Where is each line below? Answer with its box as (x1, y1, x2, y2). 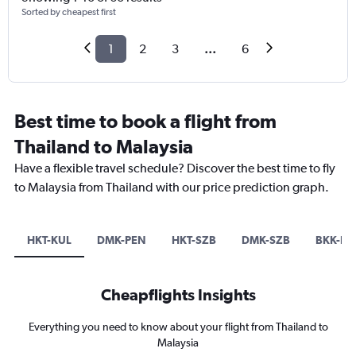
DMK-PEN (97, 234, 146, 247)
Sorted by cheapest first (21, 6, 116, 18)
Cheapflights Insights (100, 285, 256, 304)
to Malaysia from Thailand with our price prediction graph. (14, 180, 329, 195)
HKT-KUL (27, 234, 72, 247)
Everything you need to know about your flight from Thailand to (28, 320, 328, 334)
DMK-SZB (242, 234, 290, 247)
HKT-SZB (172, 234, 216, 247)
